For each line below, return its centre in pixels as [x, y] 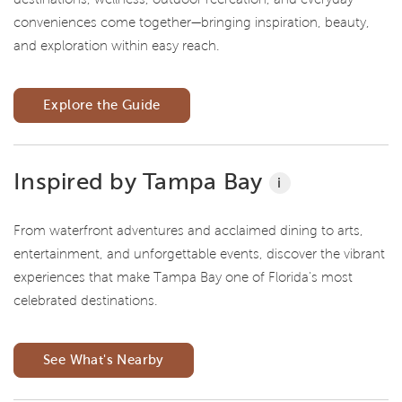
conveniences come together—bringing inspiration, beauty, [192, 22]
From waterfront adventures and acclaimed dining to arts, [188, 231]
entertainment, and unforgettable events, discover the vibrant [199, 254]
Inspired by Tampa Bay [141, 181]
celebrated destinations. [86, 301]
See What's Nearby [104, 360]
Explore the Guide [102, 105]
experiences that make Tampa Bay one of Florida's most [183, 278]
